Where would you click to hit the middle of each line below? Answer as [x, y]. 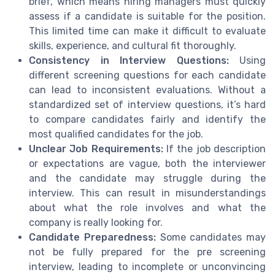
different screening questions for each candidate [147, 76]
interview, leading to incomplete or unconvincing [147, 267]
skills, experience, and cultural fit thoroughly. [133, 46]
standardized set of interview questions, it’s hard [147, 105]
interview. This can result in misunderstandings [147, 193]
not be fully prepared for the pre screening [147, 252]
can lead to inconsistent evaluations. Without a [147, 90]
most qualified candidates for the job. [116, 134]
